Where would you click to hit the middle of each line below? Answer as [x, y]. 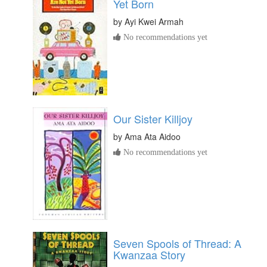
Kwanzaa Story [149, 254]
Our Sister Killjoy [153, 119]
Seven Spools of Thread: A [177, 243]
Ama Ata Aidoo [153, 137]
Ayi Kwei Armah [154, 21]
